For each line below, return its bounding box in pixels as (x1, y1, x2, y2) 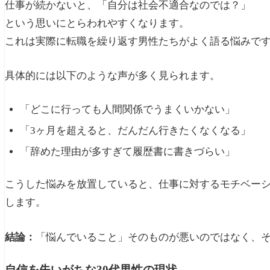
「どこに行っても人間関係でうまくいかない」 (20, 103, 236, 115)
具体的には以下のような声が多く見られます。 (5, 70, 220, 82)
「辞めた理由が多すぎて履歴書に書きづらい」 (20, 145, 236, 157)
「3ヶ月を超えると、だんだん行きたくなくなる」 (20, 124, 251, 136)
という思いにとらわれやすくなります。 (5, 17, 189, 29)
